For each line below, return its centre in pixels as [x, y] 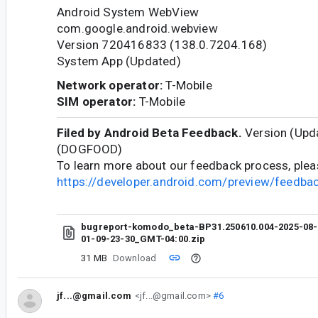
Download [135, 258]
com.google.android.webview [137, 29]
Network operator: [110, 85]
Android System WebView [128, 12]
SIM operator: [97, 101]
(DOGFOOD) [90, 149]
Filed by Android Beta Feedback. [149, 133]
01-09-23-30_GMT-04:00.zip [143, 238]
